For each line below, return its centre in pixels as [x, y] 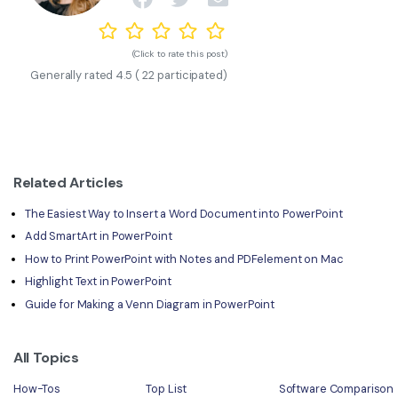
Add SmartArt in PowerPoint [98, 236]
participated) [192, 75]
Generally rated [72, 75]
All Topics [46, 358]
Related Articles [68, 183]
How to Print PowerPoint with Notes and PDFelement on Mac [184, 259]
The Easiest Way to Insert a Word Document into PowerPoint [183, 214]
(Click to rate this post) [179, 54]
